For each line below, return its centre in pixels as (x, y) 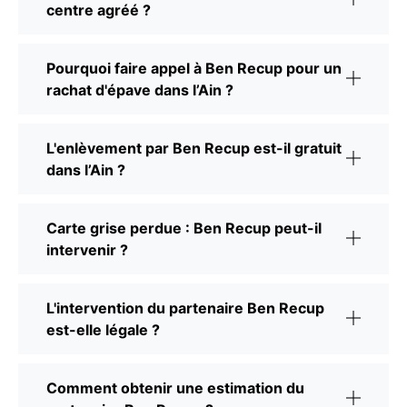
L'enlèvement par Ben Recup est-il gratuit (194, 148)
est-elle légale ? (103, 329)
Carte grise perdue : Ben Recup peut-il (184, 228)
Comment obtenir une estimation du (175, 387)
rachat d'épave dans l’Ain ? (140, 89)
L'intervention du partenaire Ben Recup (185, 308)
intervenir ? (87, 249)
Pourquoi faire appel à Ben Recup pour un (194, 68)
